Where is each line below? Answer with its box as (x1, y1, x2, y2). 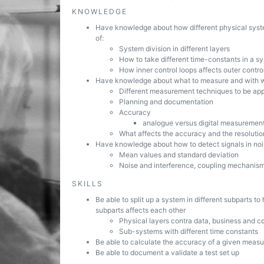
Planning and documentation (119, 97, 213, 106)
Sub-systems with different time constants (119, 227, 258, 236)
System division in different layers (119, 44, 230, 53)
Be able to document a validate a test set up (95, 248, 239, 257)
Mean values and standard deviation (119, 150, 239, 159)
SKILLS (72, 179, 103, 188)
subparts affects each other (95, 206, 186, 214)
